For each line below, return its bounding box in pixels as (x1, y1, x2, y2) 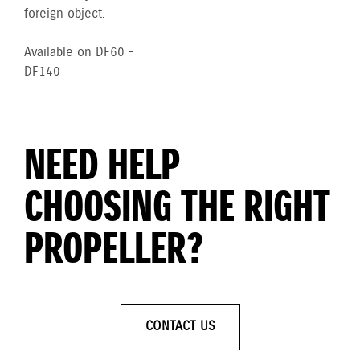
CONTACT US (145, 317, 215, 335)
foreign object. (24, 5, 105, 22)
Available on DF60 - (24, 43, 134, 61)
